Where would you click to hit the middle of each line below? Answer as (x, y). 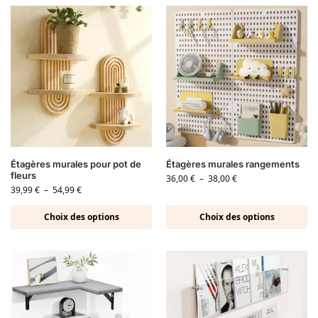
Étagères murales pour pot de (76, 164)
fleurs (23, 176)
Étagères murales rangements (233, 164)
